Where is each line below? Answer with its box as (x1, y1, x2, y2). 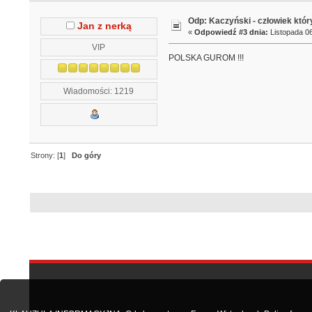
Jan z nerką (77, 20, 132, 31)
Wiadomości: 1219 (63, 86, 134, 95)
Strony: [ (31, 150, 60, 159)
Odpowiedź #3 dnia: (194, 28, 269, 37)
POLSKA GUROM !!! (168, 53, 244, 63)
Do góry (72, 150, 102, 159)
